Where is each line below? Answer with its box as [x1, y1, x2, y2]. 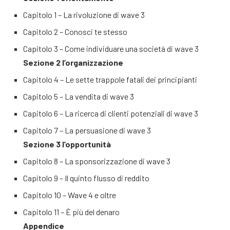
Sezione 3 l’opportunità [23, 139, 111, 149]
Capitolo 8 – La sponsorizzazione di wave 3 [23, 156, 170, 166]
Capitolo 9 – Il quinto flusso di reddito [23, 173, 149, 183]
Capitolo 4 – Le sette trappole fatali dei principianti [23, 74, 197, 84]
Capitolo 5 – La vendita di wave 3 [23, 91, 134, 101]
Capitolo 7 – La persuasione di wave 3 [23, 125, 151, 135]
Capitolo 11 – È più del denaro [23, 207, 120, 217]
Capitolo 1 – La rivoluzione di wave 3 [23, 10, 145, 20]
